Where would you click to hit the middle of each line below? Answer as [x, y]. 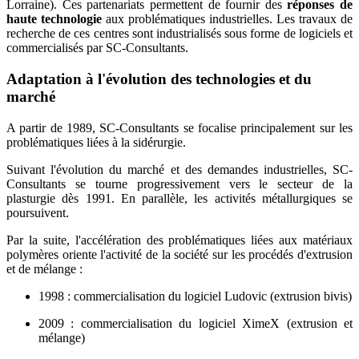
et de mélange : [44, 268]
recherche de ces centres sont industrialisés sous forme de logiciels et [179, 34]
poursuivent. [38, 212]
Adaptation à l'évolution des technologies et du [159, 79]
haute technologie [54, 19]
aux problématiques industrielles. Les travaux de [227, 19]
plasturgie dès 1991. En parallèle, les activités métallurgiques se [179, 198]
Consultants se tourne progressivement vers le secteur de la [179, 184]
